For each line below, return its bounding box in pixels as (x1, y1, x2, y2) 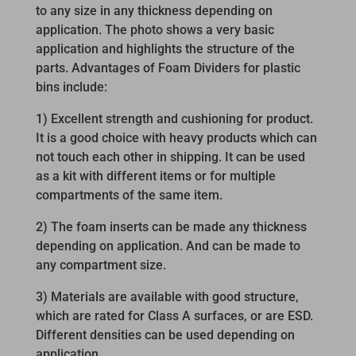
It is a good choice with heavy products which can (35, 130, 317, 145)
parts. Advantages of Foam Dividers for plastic (35, 60, 300, 75)
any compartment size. (35, 257, 166, 273)
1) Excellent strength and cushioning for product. (35, 110, 313, 126)
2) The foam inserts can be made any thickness (35, 219, 307, 234)
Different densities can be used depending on (35, 327, 295, 342)
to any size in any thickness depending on (35, 2, 273, 18)
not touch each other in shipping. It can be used (35, 149, 305, 164)
